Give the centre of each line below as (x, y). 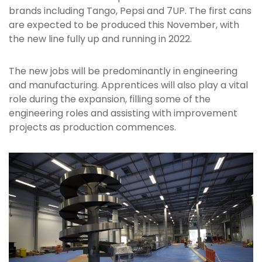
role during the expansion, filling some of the (110, 99)
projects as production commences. (92, 127)
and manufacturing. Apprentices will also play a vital (128, 85)
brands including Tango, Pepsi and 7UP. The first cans (130, 11)
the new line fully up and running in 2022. (100, 39)
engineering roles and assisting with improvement (123, 113)
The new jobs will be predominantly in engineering (123, 71)
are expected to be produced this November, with (124, 25)
